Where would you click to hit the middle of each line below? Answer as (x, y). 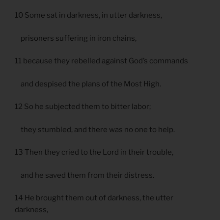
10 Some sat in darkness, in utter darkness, (88, 15)
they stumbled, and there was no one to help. (95, 129)
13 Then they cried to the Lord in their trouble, (94, 152)
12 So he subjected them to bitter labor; (83, 107)
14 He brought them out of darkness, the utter (94, 198)
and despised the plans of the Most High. (88, 84)
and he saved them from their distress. (84, 175)
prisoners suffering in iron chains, (76, 38)
